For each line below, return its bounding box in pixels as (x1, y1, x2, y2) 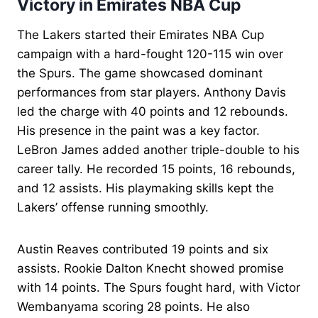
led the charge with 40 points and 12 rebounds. (17, 104, 288, 119)
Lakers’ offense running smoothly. (17, 199, 209, 214)
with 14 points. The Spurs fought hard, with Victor (17, 280, 300, 295)
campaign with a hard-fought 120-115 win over (17, 46, 283, 61)
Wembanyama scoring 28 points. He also (17, 299, 250, 314)
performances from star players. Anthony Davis (17, 84, 286, 99)
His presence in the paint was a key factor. (17, 123, 260, 138)
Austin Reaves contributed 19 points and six (17, 241, 268, 256)
